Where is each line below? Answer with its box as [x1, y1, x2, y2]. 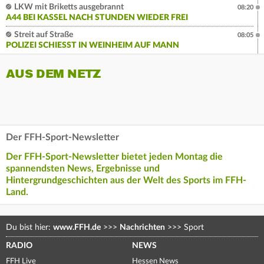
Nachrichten [120, 223, 165, 232]
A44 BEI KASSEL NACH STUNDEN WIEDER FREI [6, 14, 188, 22]
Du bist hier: [6, 223, 53, 232]
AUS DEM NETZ [6, 67, 101, 82]
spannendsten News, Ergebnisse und [6, 164, 160, 174]
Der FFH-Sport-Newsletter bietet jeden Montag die [6, 152, 223, 162]
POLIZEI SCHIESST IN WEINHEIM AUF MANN [6, 41, 173, 50]
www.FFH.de [53, 223, 101, 232]
